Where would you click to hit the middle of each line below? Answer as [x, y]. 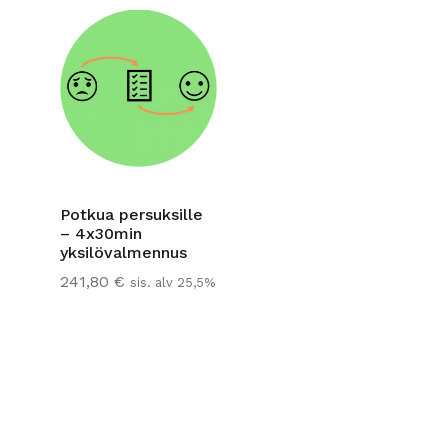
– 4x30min [101, 234]
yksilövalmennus [123, 253]
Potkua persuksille [131, 215]
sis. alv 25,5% [172, 283]
